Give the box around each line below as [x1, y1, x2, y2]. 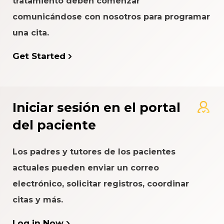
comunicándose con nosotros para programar [12, 12, 210, 22]
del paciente [12, 117, 96, 133]
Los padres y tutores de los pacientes [12, 147, 175, 157]
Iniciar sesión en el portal [12, 100, 180, 115]
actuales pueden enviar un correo [12, 163, 159, 173]
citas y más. [12, 195, 63, 205]
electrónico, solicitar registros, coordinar [12, 179, 189, 189]
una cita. [12, 28, 49, 38]
